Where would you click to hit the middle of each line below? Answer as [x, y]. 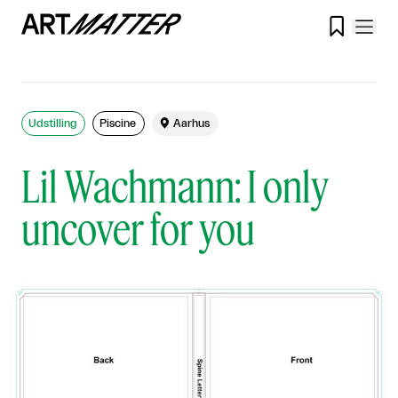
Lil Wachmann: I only [175, 185]
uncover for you [138, 228]
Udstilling [52, 123]
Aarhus [191, 123]
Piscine [118, 123]
